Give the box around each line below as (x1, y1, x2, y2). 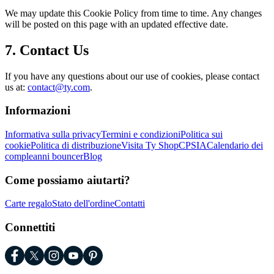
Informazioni (5, 104, 70, 117)
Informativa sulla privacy (5, 129, 101, 139)
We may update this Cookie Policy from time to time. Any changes (5, 7, 262, 18)
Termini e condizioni (101, 129, 180, 139)
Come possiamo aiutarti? (5, 173, 130, 187)
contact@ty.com (28, 81, 90, 92)
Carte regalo (5, 198, 52, 209)
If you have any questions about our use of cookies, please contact (5, 70, 259, 81)
